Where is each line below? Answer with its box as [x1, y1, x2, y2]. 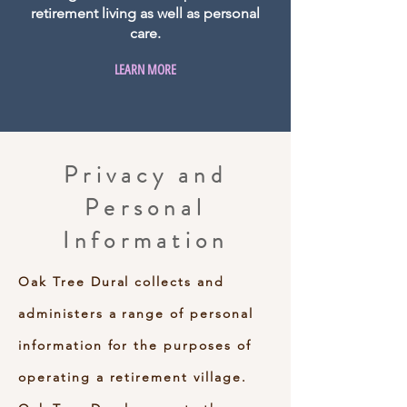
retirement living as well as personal [31, 5, 260, 22]
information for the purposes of [18, 337, 252, 353]
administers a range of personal [18, 305, 253, 322]
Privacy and [64, 159, 227, 192]
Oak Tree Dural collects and [18, 273, 224, 290]
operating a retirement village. [18, 369, 247, 385]
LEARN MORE [114, 62, 176, 78]
